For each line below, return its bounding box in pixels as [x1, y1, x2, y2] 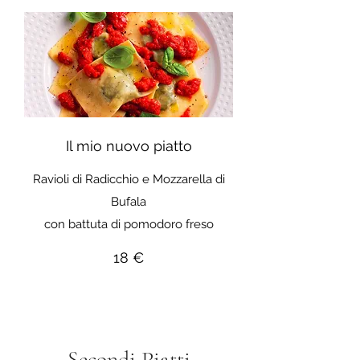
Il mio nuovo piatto [65, 137, 192, 155]
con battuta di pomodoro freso [43, 217, 214, 232]
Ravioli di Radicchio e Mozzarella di [32, 172, 225, 187]
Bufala [111, 194, 146, 210]
